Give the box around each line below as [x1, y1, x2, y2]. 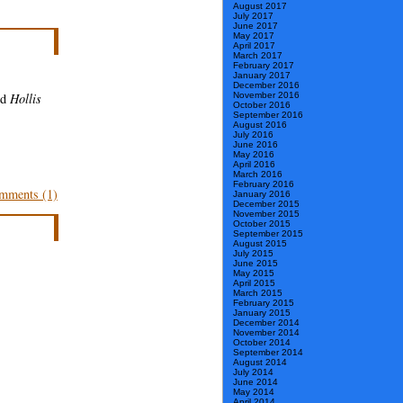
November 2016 [233, 90, 300, 101]
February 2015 [233, 298, 294, 309]
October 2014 [233, 337, 291, 348]
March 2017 [233, 50, 282, 61]
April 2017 [233, 40, 275, 51]
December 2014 [233, 318, 300, 328]
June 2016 [233, 139, 278, 150]
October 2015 [233, 219, 291, 229]
